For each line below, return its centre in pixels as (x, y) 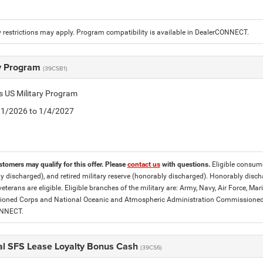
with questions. (186, 164)
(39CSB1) (55, 68)
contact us (144, 164)
